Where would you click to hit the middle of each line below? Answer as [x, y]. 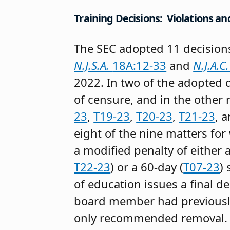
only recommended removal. [151, 218]
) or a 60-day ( [147, 167]
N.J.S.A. [93, 65]
